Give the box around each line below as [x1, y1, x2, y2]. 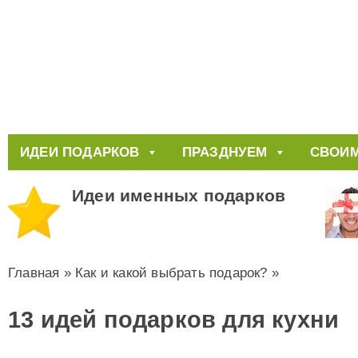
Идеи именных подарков [72, 186, 286, 205]
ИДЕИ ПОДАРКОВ [20, 145, 140, 160]
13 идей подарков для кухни [8, 307, 340, 332]
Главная [8, 265, 60, 280]
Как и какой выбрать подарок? [75, 265, 268, 280]
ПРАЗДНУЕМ [181, 145, 268, 160]
